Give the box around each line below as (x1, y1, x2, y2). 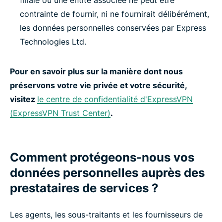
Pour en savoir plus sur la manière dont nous (10, 66, 183, 76)
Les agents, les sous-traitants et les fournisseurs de (10, 210, 203, 220)
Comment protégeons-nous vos (10, 150, 194, 165)
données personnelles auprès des (10, 166, 205, 180)
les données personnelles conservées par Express (20, 23, 206, 33)
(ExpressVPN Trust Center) (10, 108, 111, 118)
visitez (10, 94, 37, 104)
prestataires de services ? (10, 181, 159, 195)
